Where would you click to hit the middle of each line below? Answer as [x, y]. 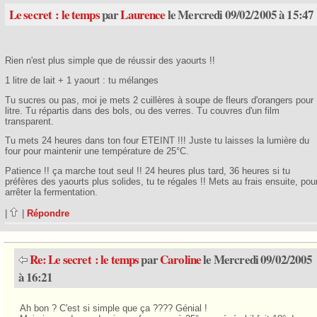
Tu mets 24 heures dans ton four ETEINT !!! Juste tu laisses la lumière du [157, 141]
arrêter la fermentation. [51, 192]
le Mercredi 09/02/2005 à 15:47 [240, 15]
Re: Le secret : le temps [84, 259]
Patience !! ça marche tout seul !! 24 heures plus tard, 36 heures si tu [147, 171]
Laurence [143, 15]
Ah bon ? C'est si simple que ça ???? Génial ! [113, 308]
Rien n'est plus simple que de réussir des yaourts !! [110, 60]
